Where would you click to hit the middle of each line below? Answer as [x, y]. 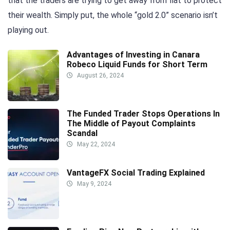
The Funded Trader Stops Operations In [143, 113]
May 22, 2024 [95, 144]
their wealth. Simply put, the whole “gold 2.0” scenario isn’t [113, 15]
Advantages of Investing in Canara [133, 54]
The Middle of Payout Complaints [131, 123]
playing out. [28, 30]
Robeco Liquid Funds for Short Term [137, 64]
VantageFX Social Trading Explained [137, 172]
